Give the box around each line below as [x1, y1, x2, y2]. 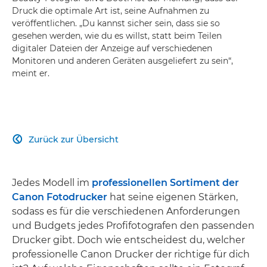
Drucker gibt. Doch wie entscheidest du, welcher [12, 234, 245, 246]
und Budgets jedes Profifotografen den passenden [12, 219, 254, 231]
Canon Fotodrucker [12, 191, 110, 203]
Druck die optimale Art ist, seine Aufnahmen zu [12, 5, 209, 16]
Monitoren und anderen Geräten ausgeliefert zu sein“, [12, 55, 233, 66]
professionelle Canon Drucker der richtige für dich [12, 248, 250, 260]
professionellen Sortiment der [92, 176, 239, 188]
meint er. [12, 67, 49, 79]
